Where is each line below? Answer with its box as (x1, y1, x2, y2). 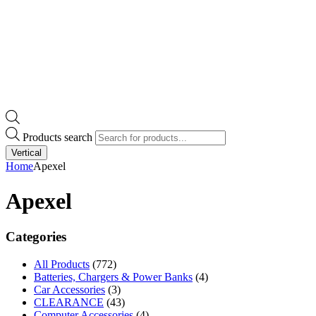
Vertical (11, 147, 42, 159)
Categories (6, 229, 66, 245)
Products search (23, 131, 95, 144)
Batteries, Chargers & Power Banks (34, 270, 193, 283)
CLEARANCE (34, 296, 104, 308)
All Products (34, 257, 90, 270)
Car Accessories (34, 283, 105, 296)
